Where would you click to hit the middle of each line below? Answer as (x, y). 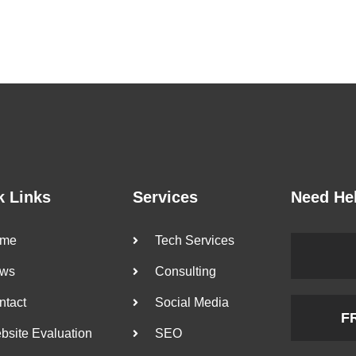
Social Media (192, 302)
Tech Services (194, 240)
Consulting (185, 271)
